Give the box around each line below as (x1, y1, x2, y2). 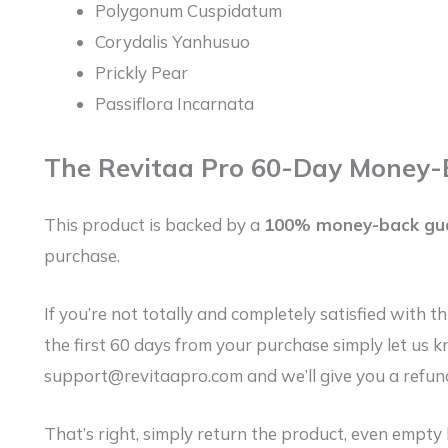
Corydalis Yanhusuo (95, 30, 250, 52)
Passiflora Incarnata (95, 92, 254, 114)
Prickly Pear (95, 61, 188, 83)
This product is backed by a (44, 213, 264, 235)
